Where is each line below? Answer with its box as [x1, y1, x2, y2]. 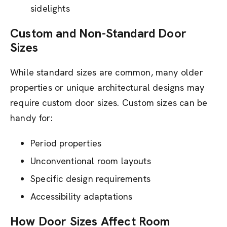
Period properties [30, 137, 102, 149]
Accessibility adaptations [30, 191, 133, 202]
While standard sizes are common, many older [10, 66, 203, 78]
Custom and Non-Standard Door [10, 25, 187, 41]
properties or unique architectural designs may [10, 82, 205, 93]
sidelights [30, 3, 70, 14]
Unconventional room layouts [30, 155, 151, 167]
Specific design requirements [30, 173, 151, 184]
